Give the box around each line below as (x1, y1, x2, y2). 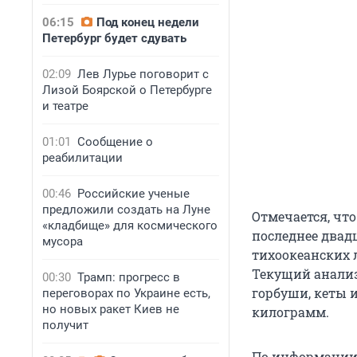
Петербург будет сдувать (42, 31, 186, 45)
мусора (42, 234, 83, 249)
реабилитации (42, 151, 123, 165)
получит (42, 318, 88, 332)
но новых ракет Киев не (42, 302, 179, 316)
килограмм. (252, 304, 329, 321)
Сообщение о (77, 135, 153, 149)
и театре (42, 99, 88, 113)
